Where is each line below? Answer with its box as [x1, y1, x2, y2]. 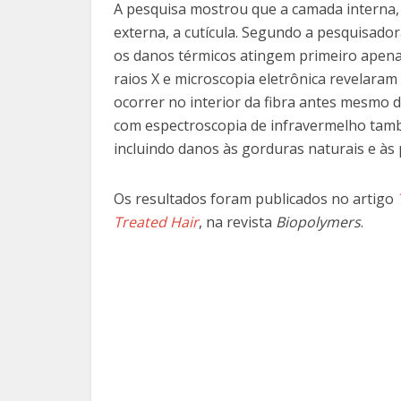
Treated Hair [114, 212, 199, 233]
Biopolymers [276, 212, 361, 233]
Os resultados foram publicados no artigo [114, 189, 394, 209]
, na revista [199, 212, 272, 233]
